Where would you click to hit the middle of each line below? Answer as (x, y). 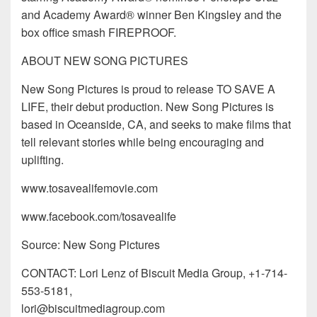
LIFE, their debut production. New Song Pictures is (148, 107)
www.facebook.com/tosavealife (99, 217)
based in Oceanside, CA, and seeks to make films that (156, 125)
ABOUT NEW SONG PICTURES (105, 61)
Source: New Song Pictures (91, 245)
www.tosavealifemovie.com (90, 188)
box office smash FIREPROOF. (99, 33)
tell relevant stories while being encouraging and (143, 142)
